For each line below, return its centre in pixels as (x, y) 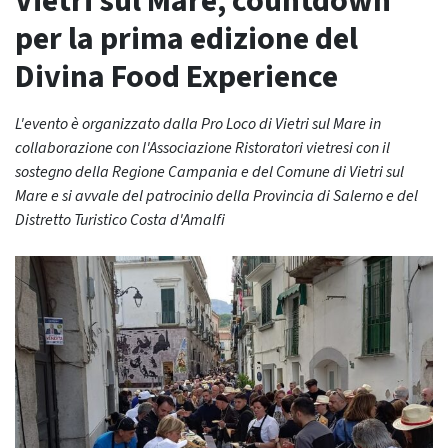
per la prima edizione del (186, 39)
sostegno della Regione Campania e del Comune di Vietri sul (209, 172)
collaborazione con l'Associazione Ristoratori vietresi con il (202, 148)
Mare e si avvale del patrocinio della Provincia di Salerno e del (216, 196)
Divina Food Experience (176, 77)
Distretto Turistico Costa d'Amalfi (120, 220)
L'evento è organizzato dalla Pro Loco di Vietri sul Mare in (198, 124)
